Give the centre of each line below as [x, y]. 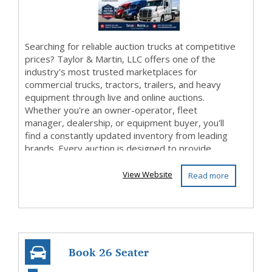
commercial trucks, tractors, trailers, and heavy [123, 84]
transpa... [44, 161]
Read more [208, 175]
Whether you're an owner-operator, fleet [111, 110]
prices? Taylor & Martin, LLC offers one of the [120, 59]
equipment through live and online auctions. [115, 97]
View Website [148, 174]
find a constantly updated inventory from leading [126, 135]
